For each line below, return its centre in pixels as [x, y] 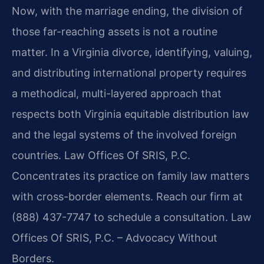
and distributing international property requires [129, 73]
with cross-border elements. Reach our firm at [127, 197]
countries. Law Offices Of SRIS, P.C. [101, 156]
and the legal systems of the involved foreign [124, 135]
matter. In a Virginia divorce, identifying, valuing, [132, 52]
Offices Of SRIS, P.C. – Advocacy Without [115, 238]
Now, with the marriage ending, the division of [127, 11]
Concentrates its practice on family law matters [131, 176]
